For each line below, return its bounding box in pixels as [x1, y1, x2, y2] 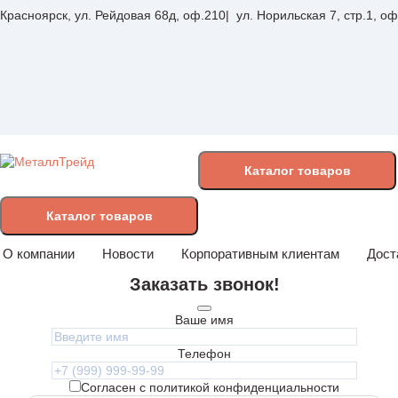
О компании [3, 246, 75, 261]
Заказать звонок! [129, 275, 280, 294]
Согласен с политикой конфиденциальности [81, 380, 339, 394]
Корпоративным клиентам [181, 246, 339, 261]
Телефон [178, 346, 231, 361]
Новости [102, 246, 154, 261]
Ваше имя [175, 313, 234, 327]
